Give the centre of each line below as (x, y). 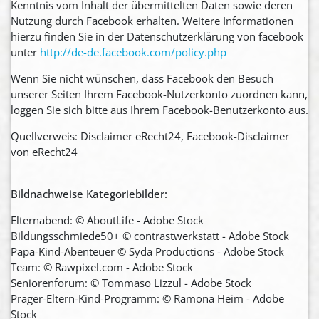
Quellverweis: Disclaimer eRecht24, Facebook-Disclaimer (150, 136)
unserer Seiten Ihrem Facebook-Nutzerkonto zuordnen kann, (159, 94)
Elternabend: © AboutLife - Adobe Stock (107, 220)
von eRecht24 (44, 151)
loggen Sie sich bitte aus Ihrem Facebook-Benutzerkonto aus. (159, 109)
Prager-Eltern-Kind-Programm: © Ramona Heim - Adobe (147, 298)
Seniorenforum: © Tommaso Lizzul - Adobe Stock (131, 282)
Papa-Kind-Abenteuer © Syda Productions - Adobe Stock (147, 251)
